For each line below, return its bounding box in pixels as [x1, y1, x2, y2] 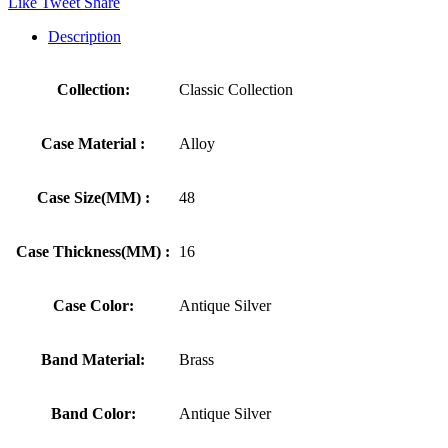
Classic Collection [179, 80, 293, 98]
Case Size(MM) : [36, 188, 150, 206]
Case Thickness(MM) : [16, 242, 170, 260]
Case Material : [41, 134, 145, 152]
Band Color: [50, 404, 136, 422]
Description [48, 27, 121, 45]
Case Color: [52, 296, 134, 314]
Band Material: [41, 350, 145, 368]
